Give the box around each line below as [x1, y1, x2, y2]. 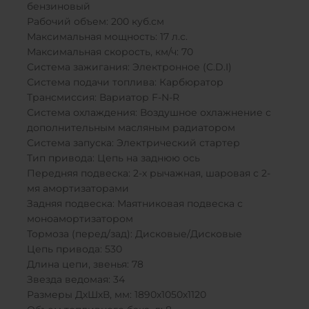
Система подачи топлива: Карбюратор [27, 76, 223, 90]
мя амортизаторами [27, 182, 129, 196]
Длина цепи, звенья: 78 [27, 258, 143, 272]
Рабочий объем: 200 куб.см [27, 15, 164, 29]
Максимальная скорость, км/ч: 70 [27, 46, 193, 59]
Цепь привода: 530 [27, 243, 122, 257]
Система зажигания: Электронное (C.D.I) [27, 61, 232, 74]
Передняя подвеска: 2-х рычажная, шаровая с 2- [27, 167, 270, 181]
